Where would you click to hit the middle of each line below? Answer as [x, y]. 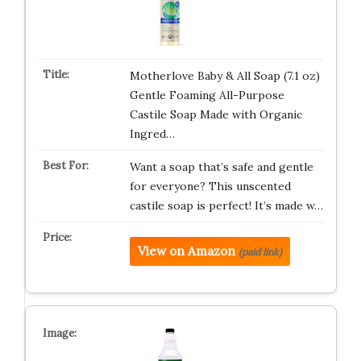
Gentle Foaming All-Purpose [207, 95]
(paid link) [260, 252]
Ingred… [152, 134]
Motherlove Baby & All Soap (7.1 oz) [224, 76]
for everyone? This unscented [210, 186]
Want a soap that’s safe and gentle [221, 167]
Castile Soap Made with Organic [216, 114]
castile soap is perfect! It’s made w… [226, 205]
